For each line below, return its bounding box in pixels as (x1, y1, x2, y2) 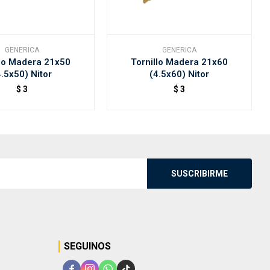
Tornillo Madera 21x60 (131, 56, 228, 67)
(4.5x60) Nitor (149, 68, 210, 80)
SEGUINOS (64, 240, 111, 252)
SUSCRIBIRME (171, 168, 228, 178)
